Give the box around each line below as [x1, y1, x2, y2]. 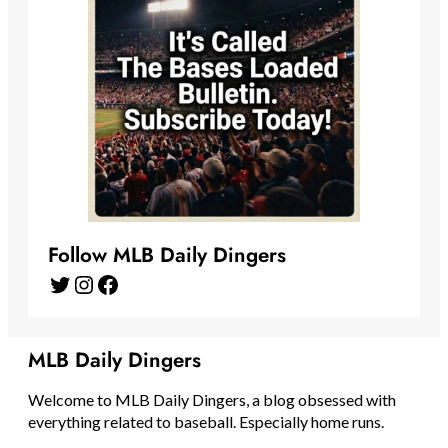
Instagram [71, 268, 91, 298]
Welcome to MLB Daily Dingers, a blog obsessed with [28, 390, 396, 410]
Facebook [95, 268, 108, 298]
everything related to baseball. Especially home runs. [28, 412, 384, 432]
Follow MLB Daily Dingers [48, 240, 286, 271]
